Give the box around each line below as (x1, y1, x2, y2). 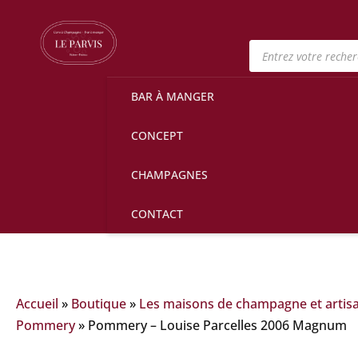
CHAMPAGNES (131, 167, 209, 182)
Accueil (16, 295, 58, 312)
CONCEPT (131, 128, 184, 143)
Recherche (249, 37, 313, 54)
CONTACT (131, 206, 184, 221)
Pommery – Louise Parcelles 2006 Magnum (88, 316, 347, 334)
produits (249, 62, 301, 80)
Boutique (71, 295, 126, 312)
